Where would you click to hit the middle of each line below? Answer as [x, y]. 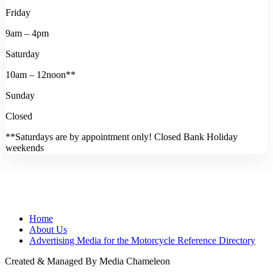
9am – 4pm [27, 33]
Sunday [20, 95]
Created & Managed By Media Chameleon [87, 261]
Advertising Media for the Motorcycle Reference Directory [142, 240]
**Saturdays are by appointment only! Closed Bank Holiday [122, 136]
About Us [48, 229]
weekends [25, 147]
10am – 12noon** [41, 74]
